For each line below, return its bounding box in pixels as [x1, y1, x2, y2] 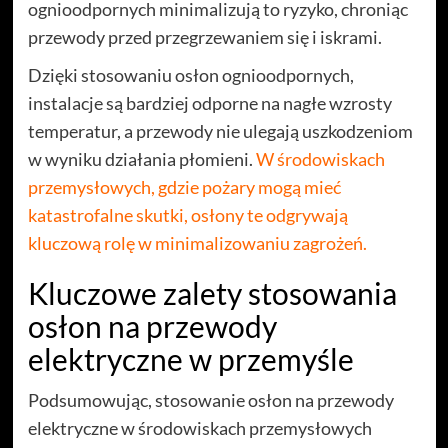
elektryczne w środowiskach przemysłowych [27, 416, 372, 439]
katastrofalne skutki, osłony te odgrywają [27, 203, 348, 226]
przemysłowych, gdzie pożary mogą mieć [27, 175, 341, 198]
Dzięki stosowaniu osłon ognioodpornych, [27, 63, 354, 86]
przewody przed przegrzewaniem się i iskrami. [27, 25, 382, 48]
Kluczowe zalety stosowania [27, 274, 397, 311]
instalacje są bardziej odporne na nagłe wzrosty [27, 91, 392, 114]
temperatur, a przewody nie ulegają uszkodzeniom [27, 119, 413, 142]
